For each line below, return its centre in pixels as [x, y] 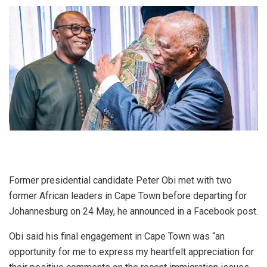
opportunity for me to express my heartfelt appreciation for [131, 252]
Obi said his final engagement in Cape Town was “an [117, 236]
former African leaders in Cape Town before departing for [128, 195]
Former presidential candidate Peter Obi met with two [120, 180]
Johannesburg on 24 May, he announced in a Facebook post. [133, 211]
